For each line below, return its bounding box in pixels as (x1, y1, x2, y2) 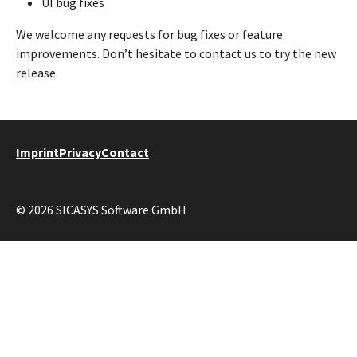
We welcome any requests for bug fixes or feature (16, 25, 283, 42)
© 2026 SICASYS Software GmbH (16, 201, 186, 218)
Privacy (59, 143, 101, 160)
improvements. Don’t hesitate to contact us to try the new (16, 45, 336, 61)
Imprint (16, 143, 59, 160)
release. (16, 64, 58, 80)
